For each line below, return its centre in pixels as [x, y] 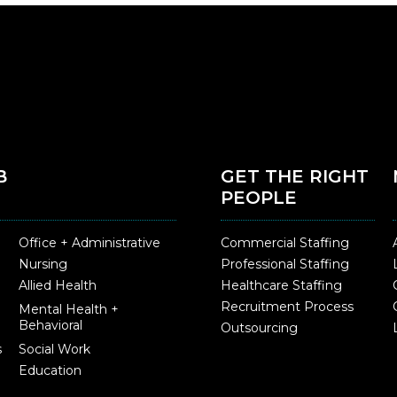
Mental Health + [68, 310]
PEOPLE [259, 198]
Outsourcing [259, 328]
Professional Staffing [285, 265]
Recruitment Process [287, 307]
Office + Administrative [89, 243]
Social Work [54, 350]
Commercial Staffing [285, 243]
